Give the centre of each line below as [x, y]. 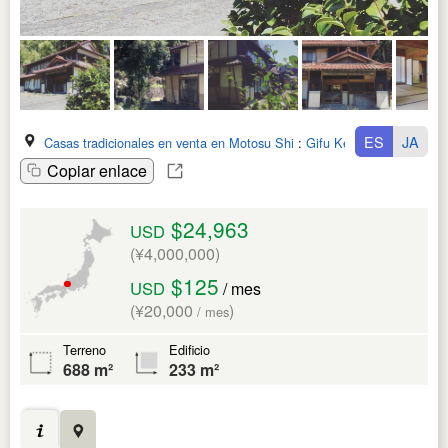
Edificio [189, 349]
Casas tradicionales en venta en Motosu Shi [169, 142]
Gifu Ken [331, 142]
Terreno [84, 349]
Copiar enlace [97, 170]
